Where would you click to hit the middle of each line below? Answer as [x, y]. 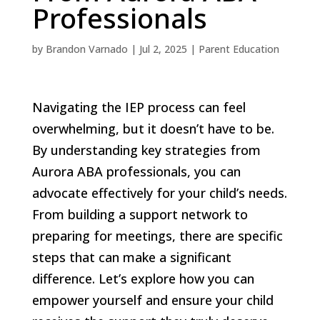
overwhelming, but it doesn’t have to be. [153, 128]
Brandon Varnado [86, 49]
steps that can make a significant [131, 257]
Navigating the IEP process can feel [139, 107]
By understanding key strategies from [146, 150]
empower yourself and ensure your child [152, 300]
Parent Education [239, 49]
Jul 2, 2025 [163, 49]
